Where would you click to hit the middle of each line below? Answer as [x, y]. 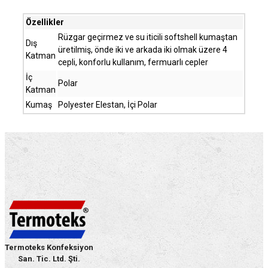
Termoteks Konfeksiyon [49, 248]
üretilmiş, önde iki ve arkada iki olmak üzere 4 [143, 50]
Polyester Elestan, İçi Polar [108, 105]
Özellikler [45, 22]
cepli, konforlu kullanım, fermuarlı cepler [133, 63]
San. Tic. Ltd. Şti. [49, 259]
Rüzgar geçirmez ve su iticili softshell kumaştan [148, 37]
